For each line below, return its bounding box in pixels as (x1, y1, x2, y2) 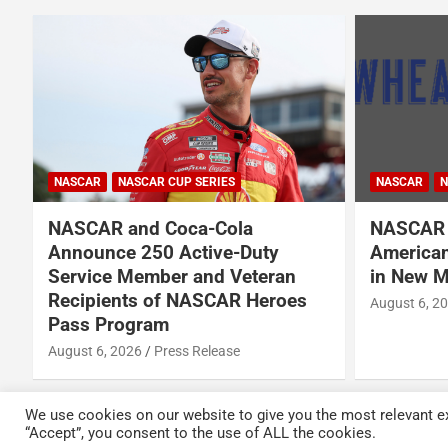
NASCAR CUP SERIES (118, 175, 235, 190)
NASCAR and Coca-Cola (48, 217, 253, 241)
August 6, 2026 (48, 343, 142, 360)
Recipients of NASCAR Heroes (48, 289, 307, 313)
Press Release (154, 343, 240, 360)
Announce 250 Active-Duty (48, 241, 279, 265)
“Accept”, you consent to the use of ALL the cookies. (25, 423, 376, 442)
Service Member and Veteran (48, 265, 296, 289)
